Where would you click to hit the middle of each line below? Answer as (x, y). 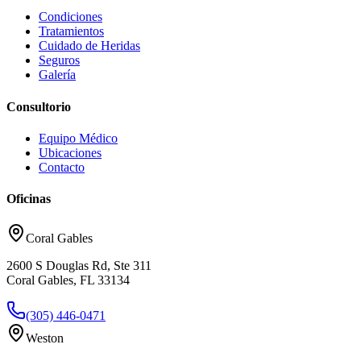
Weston (45, 338)
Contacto (62, 167)
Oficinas (29, 199)
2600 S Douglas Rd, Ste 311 (79, 266)
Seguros (59, 60)
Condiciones (71, 17)
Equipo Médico (78, 138)
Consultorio (39, 106)
